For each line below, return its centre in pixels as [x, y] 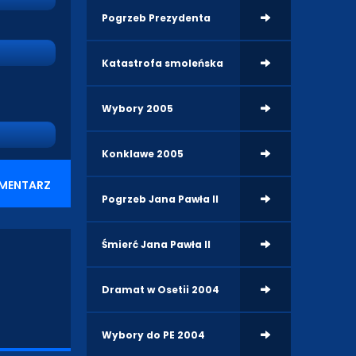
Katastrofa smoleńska [163, 63]
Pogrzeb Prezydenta [157, 17]
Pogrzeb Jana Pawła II [161, 199]
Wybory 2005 [138, 108]
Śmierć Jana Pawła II [157, 244]
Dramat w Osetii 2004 [161, 289]
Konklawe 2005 [143, 153]
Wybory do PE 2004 [154, 335]
